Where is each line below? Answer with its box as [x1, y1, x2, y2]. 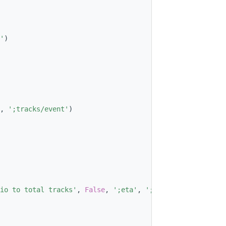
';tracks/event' [8, 105, 69, 114]
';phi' [145, 186, 169, 194]
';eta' [113, 186, 137, 194]
